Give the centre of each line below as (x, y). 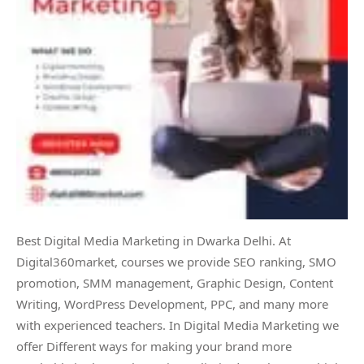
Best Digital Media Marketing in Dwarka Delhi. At (154, 240)
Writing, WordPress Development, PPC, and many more (172, 304)
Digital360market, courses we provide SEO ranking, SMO (176, 262)
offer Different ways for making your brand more (154, 346)
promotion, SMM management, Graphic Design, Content (175, 283)
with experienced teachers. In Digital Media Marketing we (178, 325)
